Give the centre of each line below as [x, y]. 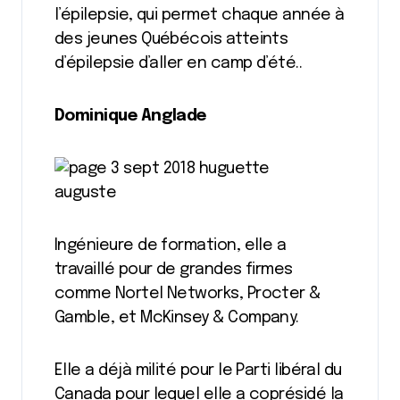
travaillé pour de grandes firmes [174, 270]
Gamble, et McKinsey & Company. [177, 318]
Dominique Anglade [130, 116]
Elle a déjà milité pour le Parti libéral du [198, 371]
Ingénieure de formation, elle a [171, 246]
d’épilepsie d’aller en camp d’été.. [179, 63]
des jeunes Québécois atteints [171, 39]
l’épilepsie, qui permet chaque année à [200, 15]
